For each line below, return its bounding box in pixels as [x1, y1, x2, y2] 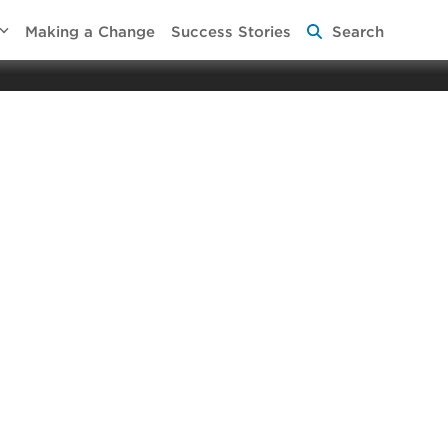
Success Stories [171, 24, 292, 40]
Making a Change [25, 24, 156, 40]
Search [332, 24, 385, 40]
